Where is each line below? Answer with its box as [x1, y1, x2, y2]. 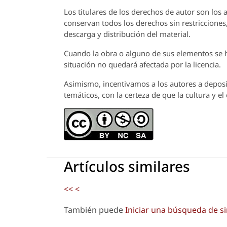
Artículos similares [64, 157, 190, 176]
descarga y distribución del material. [64, 29, 191, 40]
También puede [64, 204, 125, 216]
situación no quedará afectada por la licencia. [64, 59, 221, 70]
